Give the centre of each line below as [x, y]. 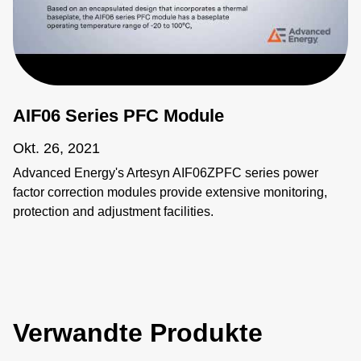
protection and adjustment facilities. [113, 211]
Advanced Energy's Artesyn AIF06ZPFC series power [166, 172]
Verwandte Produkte [138, 332]
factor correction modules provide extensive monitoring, [170, 192]
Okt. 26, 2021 [56, 148]
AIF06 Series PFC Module [118, 115]
